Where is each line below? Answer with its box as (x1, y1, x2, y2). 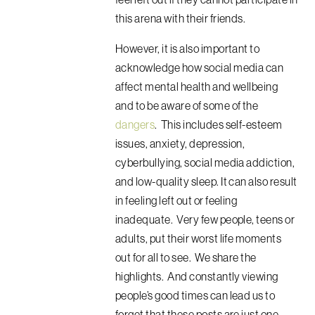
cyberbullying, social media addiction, (115, 155, 295, 169)
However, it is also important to (115, 41, 260, 56)
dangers (115, 117, 155, 131)
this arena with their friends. (115, 11, 247, 25)
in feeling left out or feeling (115, 193, 238, 207)
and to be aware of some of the (115, 98, 259, 112)
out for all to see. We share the (115, 250, 257, 264)
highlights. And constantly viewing (115, 269, 278, 283)
